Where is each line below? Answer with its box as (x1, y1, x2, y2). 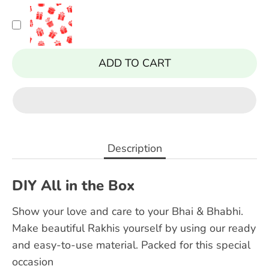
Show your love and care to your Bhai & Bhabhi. (12, 204, 243, 219)
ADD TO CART (98, 56, 171, 70)
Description (107, 141, 162, 156)
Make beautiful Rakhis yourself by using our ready (12, 221, 256, 235)
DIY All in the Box (12, 176, 134, 195)
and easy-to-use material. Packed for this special (12, 238, 250, 252)
